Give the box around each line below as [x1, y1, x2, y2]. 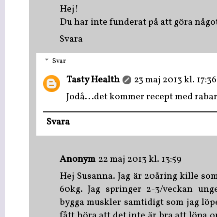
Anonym [60, 153, 95, 166]
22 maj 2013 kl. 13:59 [98, 153, 182, 166]
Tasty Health [66, 74, 120, 87]
